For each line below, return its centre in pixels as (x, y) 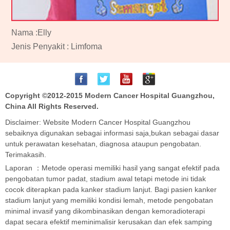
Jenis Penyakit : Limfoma (57, 47)
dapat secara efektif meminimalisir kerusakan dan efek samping (109, 222)
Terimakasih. (26, 155)
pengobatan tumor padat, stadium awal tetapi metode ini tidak (106, 179)
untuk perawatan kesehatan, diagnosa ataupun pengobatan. (103, 144)
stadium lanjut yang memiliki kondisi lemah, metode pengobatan (109, 200)
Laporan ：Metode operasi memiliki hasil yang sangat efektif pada (112, 168)
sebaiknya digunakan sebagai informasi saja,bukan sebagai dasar (112, 133)
